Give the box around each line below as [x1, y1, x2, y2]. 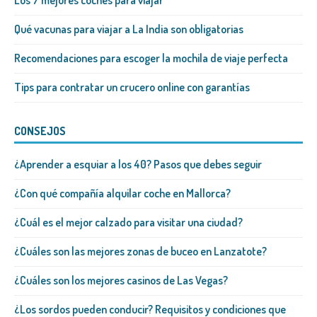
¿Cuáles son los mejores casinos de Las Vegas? [14, 273, 228, 288]
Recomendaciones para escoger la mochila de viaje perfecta [14, 51, 288, 66]
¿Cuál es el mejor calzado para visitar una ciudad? [14, 215, 243, 230]
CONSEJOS [14, 124, 66, 139]
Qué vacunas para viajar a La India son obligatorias [14, 22, 243, 37]
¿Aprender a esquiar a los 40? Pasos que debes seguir [14, 157, 262, 172]
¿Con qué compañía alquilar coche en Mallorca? [14, 186, 231, 201]
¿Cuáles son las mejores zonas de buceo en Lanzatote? [14, 244, 267, 259]
